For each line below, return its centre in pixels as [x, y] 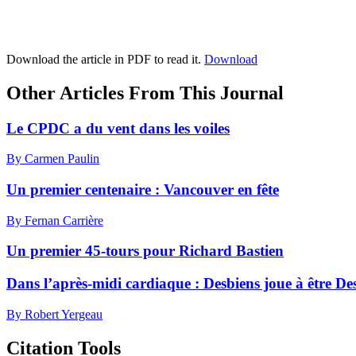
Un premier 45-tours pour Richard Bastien [145, 251]
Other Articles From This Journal [145, 93]
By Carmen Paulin [53, 159]
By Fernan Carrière [55, 220]
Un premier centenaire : [85, 189]
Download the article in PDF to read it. [105, 59]
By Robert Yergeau [54, 314]
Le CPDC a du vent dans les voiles [118, 128]
